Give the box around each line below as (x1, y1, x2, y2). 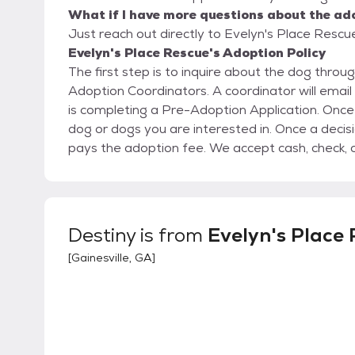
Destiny (68, 223, 136, 248)
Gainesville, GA (71, 250, 152, 265)
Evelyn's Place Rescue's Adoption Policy (68, 44, 326, 62)
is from (136, 223, 208, 248)
